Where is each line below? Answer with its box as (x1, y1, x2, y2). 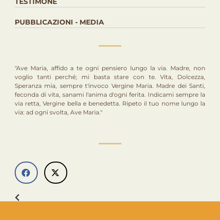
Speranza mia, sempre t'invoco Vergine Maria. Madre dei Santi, (15, 82, 205, 89)
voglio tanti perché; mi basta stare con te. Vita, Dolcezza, (15, 73, 205, 81)
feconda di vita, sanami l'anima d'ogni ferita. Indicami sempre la (15, 91, 205, 98)
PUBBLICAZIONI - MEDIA (15, 18, 104, 27)
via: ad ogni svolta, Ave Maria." (15, 109, 102, 116)
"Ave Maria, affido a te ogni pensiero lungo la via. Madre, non (15, 64, 205, 72)
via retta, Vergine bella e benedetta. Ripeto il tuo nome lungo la (15, 100, 205, 107)
